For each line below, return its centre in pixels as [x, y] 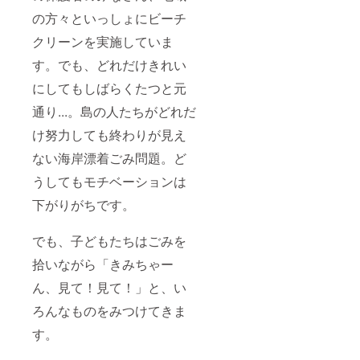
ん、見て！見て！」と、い [109, 287]
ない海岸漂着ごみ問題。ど [109, 157]
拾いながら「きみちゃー [103, 264]
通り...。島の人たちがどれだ [114, 111]
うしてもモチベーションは [109, 181]
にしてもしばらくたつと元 [109, 88]
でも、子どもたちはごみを [109, 240]
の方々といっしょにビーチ [109, 18]
